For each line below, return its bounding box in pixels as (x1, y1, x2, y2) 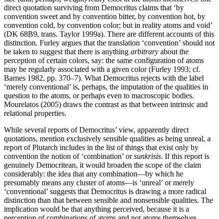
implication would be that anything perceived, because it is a (4, 204, 189, 213)
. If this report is (161, 152, 209, 160)
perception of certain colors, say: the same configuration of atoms (4, 56, 204, 65)
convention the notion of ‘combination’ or (4, 152, 134, 160)
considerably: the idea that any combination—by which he (4, 169, 183, 178)
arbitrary (131, 47, 158, 56)
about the (158, 47, 189, 56)
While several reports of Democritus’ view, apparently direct (4, 125, 189, 134)
